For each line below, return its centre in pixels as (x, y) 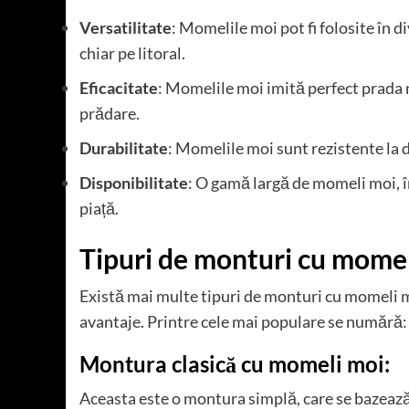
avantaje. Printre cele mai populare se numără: (243, 322)
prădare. (110, 114)
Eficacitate (119, 88)
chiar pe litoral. (132, 53)
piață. (99, 209)
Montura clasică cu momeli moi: (235, 364)
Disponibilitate (134, 183)
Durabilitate (124, 148)
